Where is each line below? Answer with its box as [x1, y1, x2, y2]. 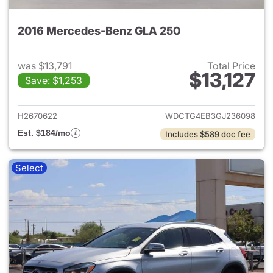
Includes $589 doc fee [165, 129, 250, 139]
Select [15, 162, 43, 174]
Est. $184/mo [18, 128, 71, 138]
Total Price [207, 60, 255, 72]
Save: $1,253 [25, 74, 82, 87]
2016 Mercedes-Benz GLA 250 [18, 24, 180, 37]
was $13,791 [18, 60, 72, 72]
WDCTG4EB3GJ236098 [165, 111, 255, 121]
